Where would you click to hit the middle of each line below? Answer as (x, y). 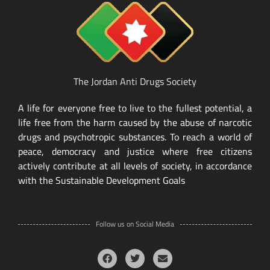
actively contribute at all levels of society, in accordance (135, 166)
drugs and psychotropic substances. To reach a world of (135, 137)
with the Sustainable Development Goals (102, 181)
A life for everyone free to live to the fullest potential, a (135, 108)
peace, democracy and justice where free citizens (135, 152)
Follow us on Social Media (135, 224)
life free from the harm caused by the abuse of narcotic (135, 123)
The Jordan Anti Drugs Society (135, 82)
